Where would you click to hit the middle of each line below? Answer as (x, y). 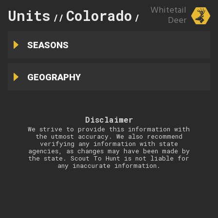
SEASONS (48, 45)
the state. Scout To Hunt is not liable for (109, 158)
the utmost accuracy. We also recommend (109, 136)
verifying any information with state (109, 144)
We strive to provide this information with (109, 129)
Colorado (99, 15)
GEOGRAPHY (54, 77)
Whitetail (168, 10)
